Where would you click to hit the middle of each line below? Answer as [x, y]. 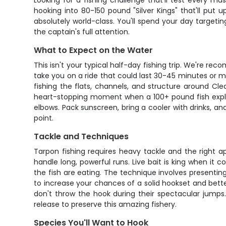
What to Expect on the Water [94, 50]
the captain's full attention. [82, 32]
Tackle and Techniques [81, 136]
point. [44, 118]
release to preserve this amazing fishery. [105, 204]
